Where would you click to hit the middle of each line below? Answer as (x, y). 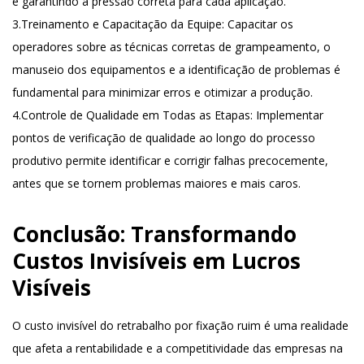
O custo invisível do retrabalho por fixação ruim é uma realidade (180, 325)
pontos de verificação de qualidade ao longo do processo (164, 138)
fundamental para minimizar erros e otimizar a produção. (162, 92)
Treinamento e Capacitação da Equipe (121, 24)
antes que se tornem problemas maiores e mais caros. (156, 183)
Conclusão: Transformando (154, 234)
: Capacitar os (258, 24)
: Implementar (287, 115)
